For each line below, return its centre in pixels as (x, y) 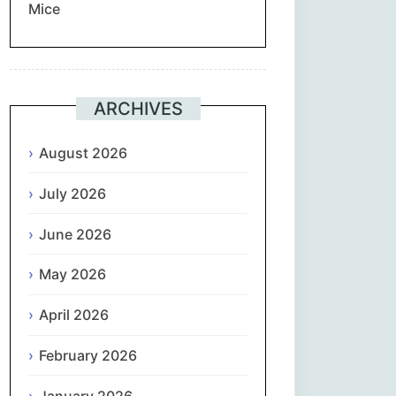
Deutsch (138, 175)
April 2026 (74, 315)
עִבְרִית (130, 312)
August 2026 (83, 153)
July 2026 (72, 193)
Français (139, 83)
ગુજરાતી (133, 267)
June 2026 (75, 234)
